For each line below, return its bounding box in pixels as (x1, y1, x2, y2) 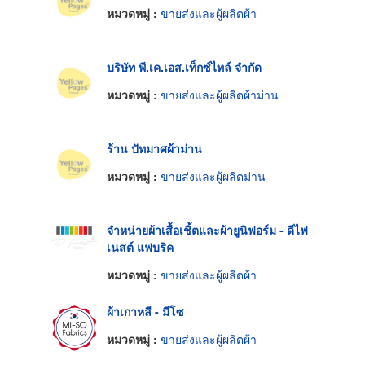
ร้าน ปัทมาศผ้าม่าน (107, 140, 202, 157)
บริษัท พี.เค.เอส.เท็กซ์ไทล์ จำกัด (107, 59, 262, 76)
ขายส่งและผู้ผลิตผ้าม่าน (161, 86, 279, 103)
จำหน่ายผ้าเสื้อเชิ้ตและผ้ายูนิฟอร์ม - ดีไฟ (107, 222, 308, 239)
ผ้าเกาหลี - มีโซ (107, 303, 184, 320)
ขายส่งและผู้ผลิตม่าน (161, 167, 266, 184)
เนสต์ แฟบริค (107, 239, 174, 256)
